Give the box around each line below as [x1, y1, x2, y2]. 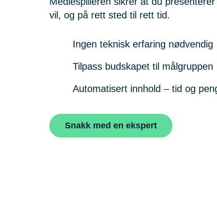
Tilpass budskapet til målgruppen [73, 61, 213, 72]
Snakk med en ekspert [65, 121, 157, 130]
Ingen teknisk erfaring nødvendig [73, 39, 213, 49]
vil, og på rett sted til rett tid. [49, 10, 170, 20]
